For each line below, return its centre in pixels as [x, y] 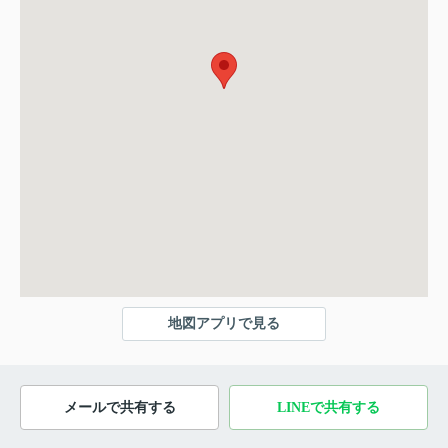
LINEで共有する [328, 408]
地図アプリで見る [224, 324]
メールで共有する [119, 408]
